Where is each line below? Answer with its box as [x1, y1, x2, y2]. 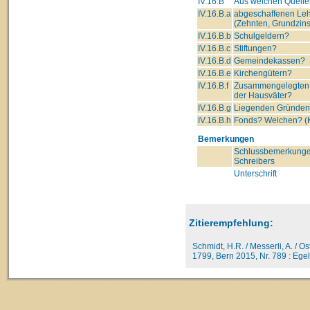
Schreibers [234, 156, 275, 166]
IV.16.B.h [198, 115, 231, 125]
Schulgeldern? [234, 30, 289, 41]
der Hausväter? [234, 90, 292, 100]
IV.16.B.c [198, 43, 230, 53]
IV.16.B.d [198, 55, 231, 66]
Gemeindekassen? [234, 55, 305, 66]
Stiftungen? [234, 43, 277, 53]
